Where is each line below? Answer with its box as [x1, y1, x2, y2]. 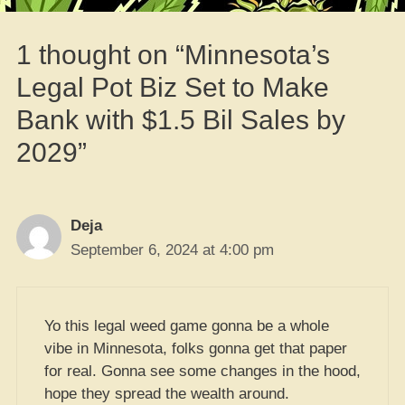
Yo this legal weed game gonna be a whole [44, 317, 329, 334]
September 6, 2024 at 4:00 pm [71, 240, 274, 259]
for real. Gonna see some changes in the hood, [44, 363, 361, 380]
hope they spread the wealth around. [44, 385, 289, 402]
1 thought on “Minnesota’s [16, 39, 330, 70]
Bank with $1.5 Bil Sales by [16, 104, 345, 135]
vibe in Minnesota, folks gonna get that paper [44, 340, 347, 357]
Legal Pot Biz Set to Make [16, 71, 329, 102]
